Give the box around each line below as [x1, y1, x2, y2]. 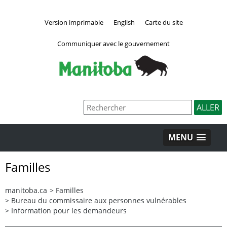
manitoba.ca [5, 185, 47, 195]
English [113, 17, 135, 27]
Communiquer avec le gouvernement [57, 39, 170, 48]
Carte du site [144, 17, 183, 27]
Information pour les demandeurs [11, 205, 127, 215]
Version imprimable [44, 17, 103, 27]
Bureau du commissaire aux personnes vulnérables [11, 195, 186, 205]
